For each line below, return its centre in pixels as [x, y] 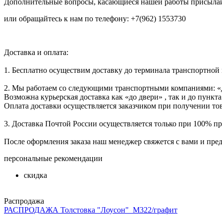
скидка [35, 175]
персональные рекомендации [53, 158]
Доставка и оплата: [36, 52]
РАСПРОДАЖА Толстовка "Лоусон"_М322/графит [91, 210]
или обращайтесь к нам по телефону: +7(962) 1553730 [95, 18]
